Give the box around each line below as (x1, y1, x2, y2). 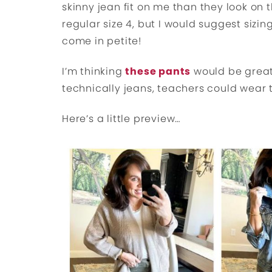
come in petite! (62, 34, 142, 48)
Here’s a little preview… (62, 112, 181, 126)
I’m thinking (62, 64, 126, 78)
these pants (125, 64, 191, 78)
